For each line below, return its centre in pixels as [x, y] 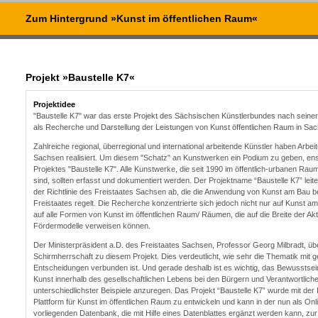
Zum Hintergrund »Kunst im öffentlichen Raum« [142, 18]
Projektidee [54, 104]
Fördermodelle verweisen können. [92, 226]
